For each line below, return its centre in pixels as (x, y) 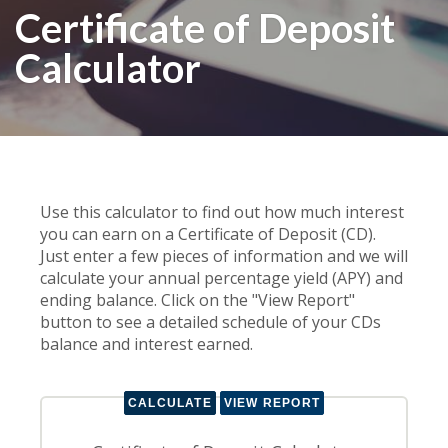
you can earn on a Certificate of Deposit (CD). (208, 233)
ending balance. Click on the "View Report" (197, 299)
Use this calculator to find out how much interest (222, 211)
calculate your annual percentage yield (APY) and (221, 277)
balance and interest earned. (146, 343)
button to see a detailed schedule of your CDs (210, 321)
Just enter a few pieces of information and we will (224, 255)
